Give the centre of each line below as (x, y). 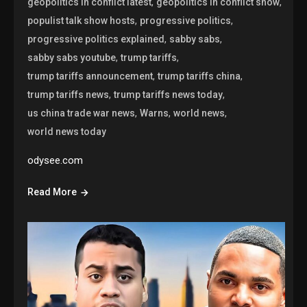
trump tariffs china (199, 76)
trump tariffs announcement (90, 76)
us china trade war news (82, 113)
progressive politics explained (96, 39)
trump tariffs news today (169, 95)
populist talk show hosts (82, 21)
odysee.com (56, 161)
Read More (52, 192)
